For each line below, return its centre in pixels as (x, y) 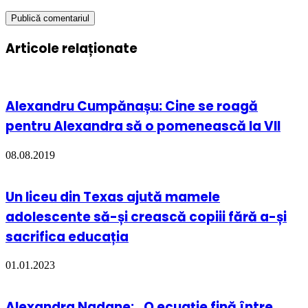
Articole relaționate (71, 48)
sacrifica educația (67, 236)
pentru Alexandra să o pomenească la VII (143, 126)
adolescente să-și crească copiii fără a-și (146, 217)
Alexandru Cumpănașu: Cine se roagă (132, 107)
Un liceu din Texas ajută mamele (113, 197)
